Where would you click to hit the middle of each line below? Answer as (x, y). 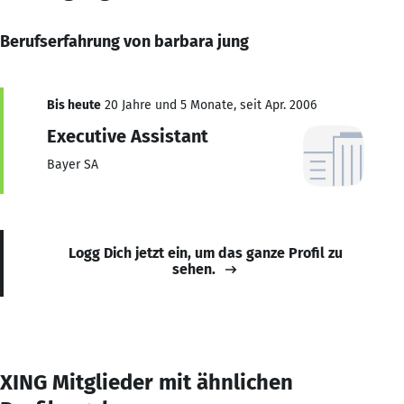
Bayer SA (73, 164)
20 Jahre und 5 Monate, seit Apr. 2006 (209, 105)
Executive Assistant (128, 136)
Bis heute (74, 105)
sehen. (194, 269)
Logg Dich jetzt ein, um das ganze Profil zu (206, 252)
